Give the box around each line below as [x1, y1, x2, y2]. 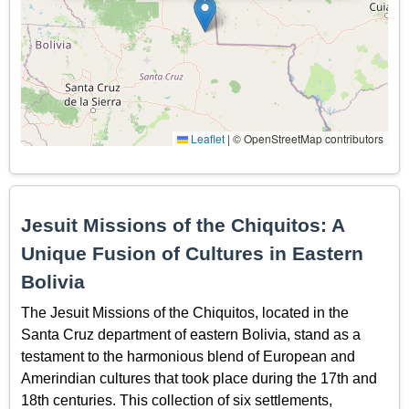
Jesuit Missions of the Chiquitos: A [21, 215, 344, 236]
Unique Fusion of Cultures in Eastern [21, 243, 363, 265]
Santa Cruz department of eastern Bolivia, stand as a [21, 326, 361, 342]
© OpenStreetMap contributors [230, 131, 383, 147]
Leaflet [188, 131, 225, 147]
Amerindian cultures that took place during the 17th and [21, 370, 377, 386]
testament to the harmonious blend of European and [21, 348, 355, 364]
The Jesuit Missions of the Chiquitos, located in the [21, 304, 349, 320]
